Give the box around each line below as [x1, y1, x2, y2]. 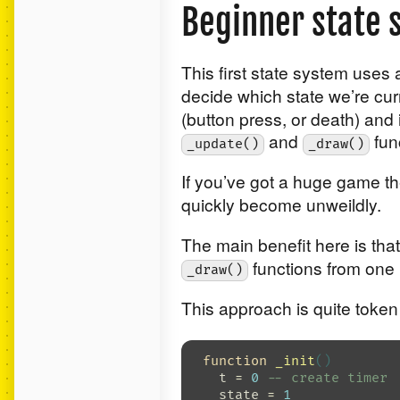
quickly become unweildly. [180, 192, 381, 217]
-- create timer [266, 369, 387, 387]
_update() [186, 136, 259, 154]
